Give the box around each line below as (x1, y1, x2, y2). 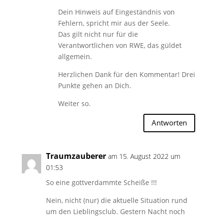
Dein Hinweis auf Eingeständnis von (58, 7, 175, 16)
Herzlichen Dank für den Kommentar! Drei (58, 69, 195, 79)
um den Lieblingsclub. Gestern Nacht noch (46, 206, 185, 216)
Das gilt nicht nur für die (58, 29, 138, 39)
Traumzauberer (46, 150, 106, 161)
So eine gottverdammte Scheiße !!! (46, 177, 157, 187)
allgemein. (58, 51, 92, 61)
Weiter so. (58, 98, 91, 108)
